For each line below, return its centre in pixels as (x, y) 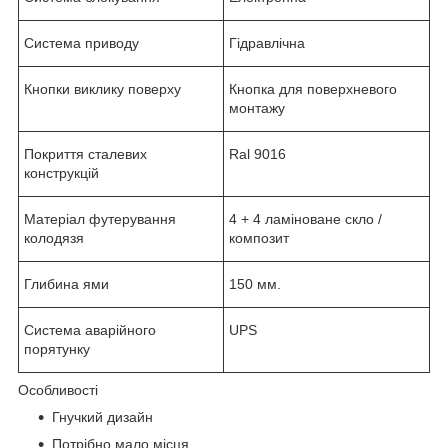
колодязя (54, 237)
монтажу (257, 107)
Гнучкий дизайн (102, 416)
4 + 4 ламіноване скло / (305, 218)
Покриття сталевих (85, 153)
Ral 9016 (257, 153)
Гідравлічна (267, 42)
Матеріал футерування (100, 218)
